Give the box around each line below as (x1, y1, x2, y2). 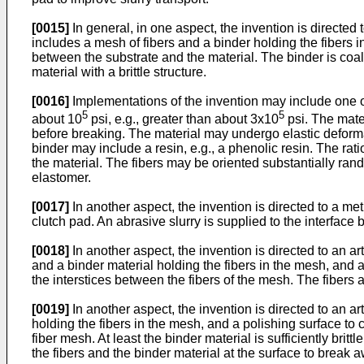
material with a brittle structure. (32, 65, 206, 79)
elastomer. (32, 171, 91, 185)
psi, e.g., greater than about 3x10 (88, 112, 279, 127)
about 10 (32, 112, 82, 127)
